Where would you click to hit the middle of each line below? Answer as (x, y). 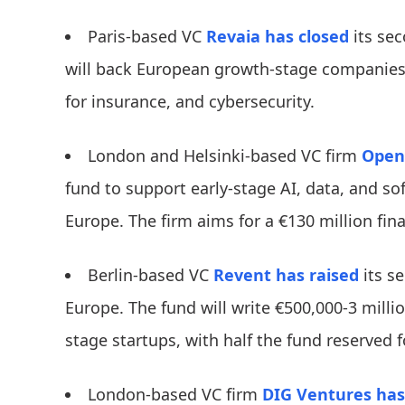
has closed (307, 37)
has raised (317, 275)
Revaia (233, 37)
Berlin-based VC (151, 275)
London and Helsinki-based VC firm (225, 156)
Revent (242, 275)
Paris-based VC (147, 37)
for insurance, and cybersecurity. (190, 102)
